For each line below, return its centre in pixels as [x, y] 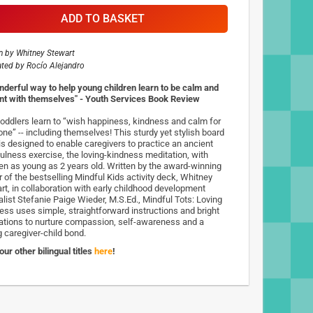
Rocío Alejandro [56, 66]
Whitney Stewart [45, 53]
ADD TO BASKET [102, 19]
